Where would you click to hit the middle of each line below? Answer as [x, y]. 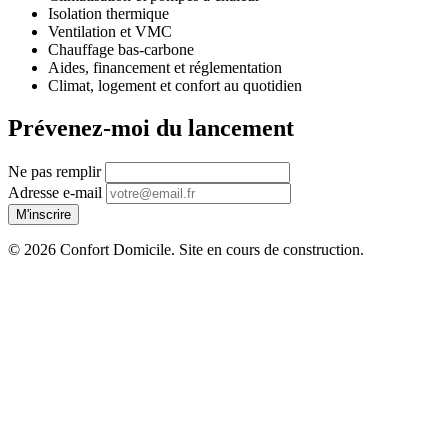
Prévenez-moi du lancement [151, 127]
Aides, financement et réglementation [165, 67]
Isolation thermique [108, 13]
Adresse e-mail [55, 192]
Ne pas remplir [54, 171]
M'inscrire [43, 214]
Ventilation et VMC [110, 31]
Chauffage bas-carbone [121, 49]
